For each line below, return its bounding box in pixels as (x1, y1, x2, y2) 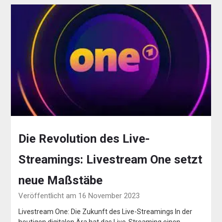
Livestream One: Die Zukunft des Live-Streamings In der (18, 208, 193, 216)
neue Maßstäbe (18, 173, 103, 188)
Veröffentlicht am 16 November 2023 (18, 191, 140, 201)
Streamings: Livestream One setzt (18, 153, 203, 167)
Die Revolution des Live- (18, 132, 150, 146)
